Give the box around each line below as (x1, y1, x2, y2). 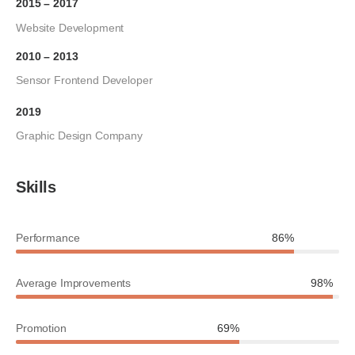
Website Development (16, 21, 124, 34)
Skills (16, 178, 56, 197)
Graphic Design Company (16, 129, 143, 143)
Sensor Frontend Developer (16, 74, 153, 87)
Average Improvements (16, 277, 132, 290)
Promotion (16, 322, 67, 335)
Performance (16, 231, 80, 245)
